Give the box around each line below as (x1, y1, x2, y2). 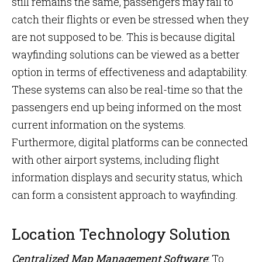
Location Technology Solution (12, 224, 230, 244)
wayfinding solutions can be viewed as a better (12, 47, 240, 61)
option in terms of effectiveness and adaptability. (12, 65, 248, 79)
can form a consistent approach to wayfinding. (12, 188, 238, 202)
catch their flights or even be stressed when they (12, 12, 249, 26)
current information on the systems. (12, 118, 186, 132)
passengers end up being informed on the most (12, 100, 242, 114)
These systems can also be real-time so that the (12, 82, 243, 96)
